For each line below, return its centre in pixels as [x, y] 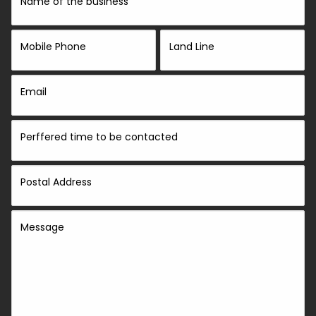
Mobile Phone [54, 47]
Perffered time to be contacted [99, 137]
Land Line [192, 47]
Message [43, 227]
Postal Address [56, 182]
